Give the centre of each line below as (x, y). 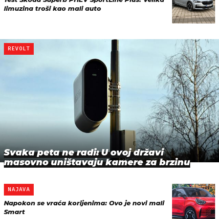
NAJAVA (19, 189)
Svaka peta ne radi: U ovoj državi (84, 152)
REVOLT (19, 48)
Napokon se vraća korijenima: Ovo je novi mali (84, 203)
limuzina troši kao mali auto (53, 8)
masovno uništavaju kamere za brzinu (97, 162)
